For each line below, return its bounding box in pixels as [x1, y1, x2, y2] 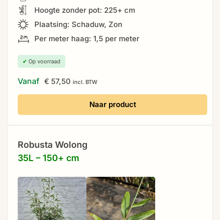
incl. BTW [73, 79, 97, 86]
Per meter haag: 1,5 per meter [32, 34, 139, 44]
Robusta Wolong [18, 139, 87, 150]
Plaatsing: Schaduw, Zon [32, 20, 122, 29]
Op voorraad [27, 58, 60, 65]
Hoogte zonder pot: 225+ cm [32, 5, 135, 15]
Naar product [89, 100, 136, 110]
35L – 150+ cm [18, 153, 79, 164]
